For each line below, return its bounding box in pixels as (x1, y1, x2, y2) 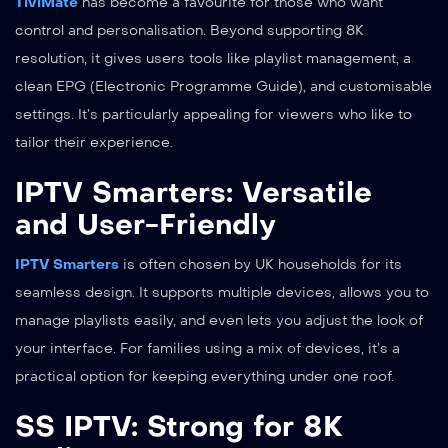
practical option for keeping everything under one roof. (15, 367, 394, 385)
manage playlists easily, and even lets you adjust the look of (15, 311, 423, 329)
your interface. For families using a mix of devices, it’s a (15, 339, 400, 357)
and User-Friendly (15, 206, 276, 242)
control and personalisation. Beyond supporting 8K (15, 21, 364, 39)
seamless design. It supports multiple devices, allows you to (15, 283, 429, 301)
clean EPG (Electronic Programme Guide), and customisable (15, 77, 432, 95)
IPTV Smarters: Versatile (15, 174, 372, 210)
